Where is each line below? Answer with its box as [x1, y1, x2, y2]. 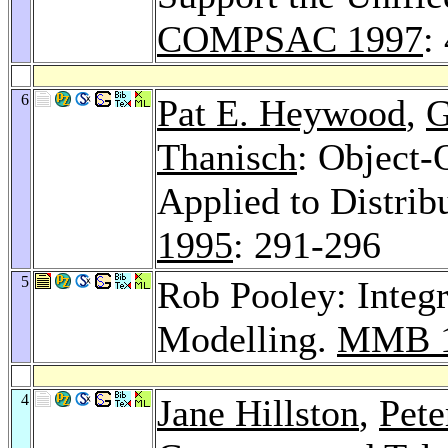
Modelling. [157, 317, 337, 360]
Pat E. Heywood [157, 91, 406, 134]
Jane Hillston [157, 391, 359, 434]
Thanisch [157, 135, 297, 178]
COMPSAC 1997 [157, 17, 423, 60]
